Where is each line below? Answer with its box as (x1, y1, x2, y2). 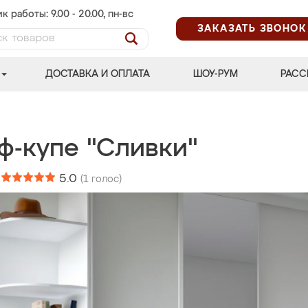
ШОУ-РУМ (192, 69, 238, 79)
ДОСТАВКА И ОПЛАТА (45, 69, 151, 79)
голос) (89, 175, 122, 184)
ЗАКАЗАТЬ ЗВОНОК (197, 23, 307, 34)
